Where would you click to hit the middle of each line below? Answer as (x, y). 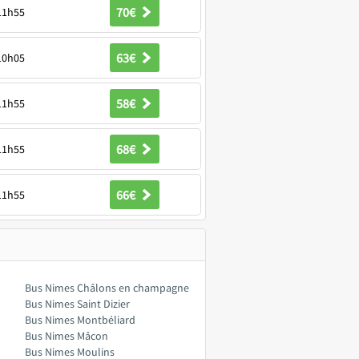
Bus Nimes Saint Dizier (77, 304)
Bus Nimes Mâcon (67, 336)
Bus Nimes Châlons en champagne (107, 288)
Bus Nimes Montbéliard (80, 320)
